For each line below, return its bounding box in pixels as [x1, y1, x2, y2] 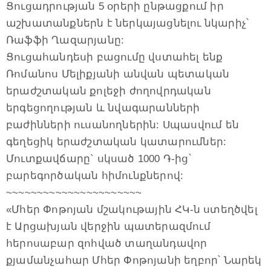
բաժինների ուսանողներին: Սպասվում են [6, 119, 239, 131]
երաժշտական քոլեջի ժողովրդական [6, 85, 211, 97]
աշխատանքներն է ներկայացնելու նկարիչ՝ [6, 18, 249, 30]
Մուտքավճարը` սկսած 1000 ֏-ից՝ [6, 153, 191, 165]
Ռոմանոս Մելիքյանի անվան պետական [6, 68, 230, 80]
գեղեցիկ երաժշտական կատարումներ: [6, 136, 227, 148]
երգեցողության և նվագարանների [6, 102, 200, 114]
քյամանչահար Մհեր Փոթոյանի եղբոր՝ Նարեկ [6, 255, 262, 267]
